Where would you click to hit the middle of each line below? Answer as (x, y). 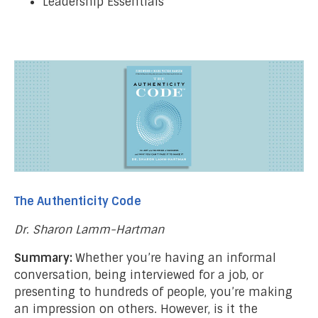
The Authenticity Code (78, 201)
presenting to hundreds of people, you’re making (153, 292)
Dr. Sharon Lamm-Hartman (89, 229)
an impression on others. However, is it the (136, 309)
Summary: (45, 258)
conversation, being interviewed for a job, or (139, 275)
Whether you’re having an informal (176, 258)
